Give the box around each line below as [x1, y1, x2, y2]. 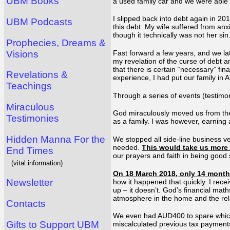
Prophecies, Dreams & [6, 37, 106, 48]
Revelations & [6, 69, 68, 81]
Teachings [6, 81, 52, 92]
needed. [113, 143, 142, 151]
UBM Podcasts [6, 16, 72, 27]
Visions [6, 48, 39, 60]
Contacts [6, 198, 46, 209]
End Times [6, 145, 53, 156]
